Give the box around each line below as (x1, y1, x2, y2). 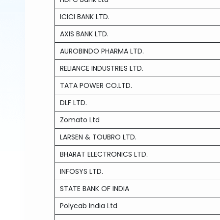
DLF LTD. (60, 98, 87, 108)
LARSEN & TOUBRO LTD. (60, 132, 137, 142)
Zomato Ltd (60, 115, 100, 125)
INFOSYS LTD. (60, 166, 104, 176)
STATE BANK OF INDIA (60, 184, 130, 193)
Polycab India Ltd (60, 201, 118, 211)
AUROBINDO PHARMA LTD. (60, 46, 144, 56)
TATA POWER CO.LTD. (60, 81, 133, 90)
